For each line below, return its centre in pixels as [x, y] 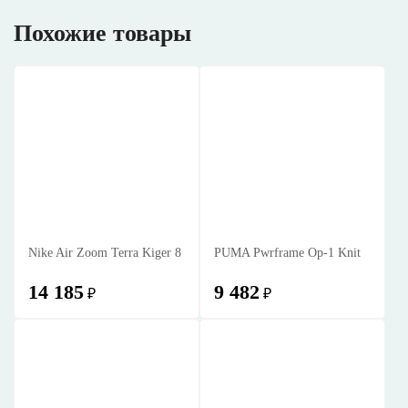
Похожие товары [102, 33]
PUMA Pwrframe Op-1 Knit [287, 253]
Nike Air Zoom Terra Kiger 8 [105, 253]
